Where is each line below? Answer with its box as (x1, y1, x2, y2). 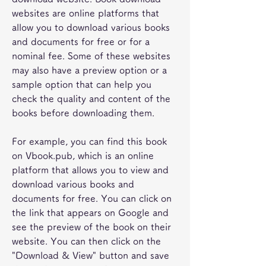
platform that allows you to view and (12, 165, 169, 175)
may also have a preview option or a (12, 65, 167, 75)
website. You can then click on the (12, 236, 161, 246)
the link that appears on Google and (12, 208, 169, 217)
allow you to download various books (12, 23, 170, 32)
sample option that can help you (12, 80, 151, 89)
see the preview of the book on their (12, 222, 171, 232)
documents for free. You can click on (12, 194, 172, 203)
